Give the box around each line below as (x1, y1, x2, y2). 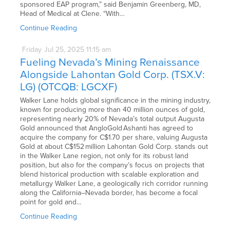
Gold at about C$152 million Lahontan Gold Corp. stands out (20, 142, 208, 151)
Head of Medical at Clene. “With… (20, 9, 125, 18)
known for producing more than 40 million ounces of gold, (20, 105, 205, 114)
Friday (22, 45, 42, 54)
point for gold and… (20, 197, 82, 206)
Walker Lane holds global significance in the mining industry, (20, 95, 211, 105)
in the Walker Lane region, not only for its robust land (20, 151, 189, 160)
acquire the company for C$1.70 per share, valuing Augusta (20, 132, 208, 142)
